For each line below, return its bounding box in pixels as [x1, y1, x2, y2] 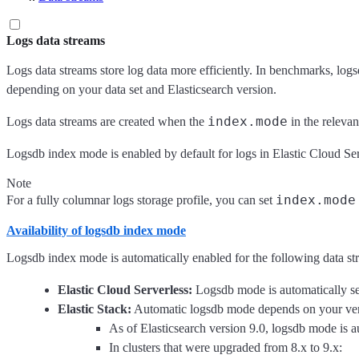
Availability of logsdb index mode [6, 224, 186, 237]
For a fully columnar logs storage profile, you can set [6, 193, 276, 207]
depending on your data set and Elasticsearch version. [6, 83, 276, 96]
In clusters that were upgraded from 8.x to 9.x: [109, 341, 342, 355]
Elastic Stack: [58, 302, 131, 317]
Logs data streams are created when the [6, 115, 208, 128]
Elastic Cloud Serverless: [58, 283, 192, 297]
